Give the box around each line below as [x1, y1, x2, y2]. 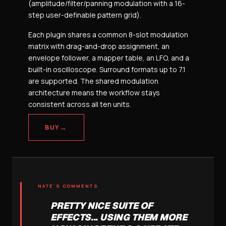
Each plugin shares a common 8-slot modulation [28, 30, 188, 39]
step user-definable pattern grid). [28, 10, 141, 20]
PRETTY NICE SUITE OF [50, 200, 153, 211]
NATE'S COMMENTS [38, 183, 98, 189]
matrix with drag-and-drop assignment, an [28, 41, 169, 51]
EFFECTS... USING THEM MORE [50, 211, 187, 223]
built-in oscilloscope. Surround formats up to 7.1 [28, 65, 186, 74]
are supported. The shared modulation [28, 76, 158, 86]
